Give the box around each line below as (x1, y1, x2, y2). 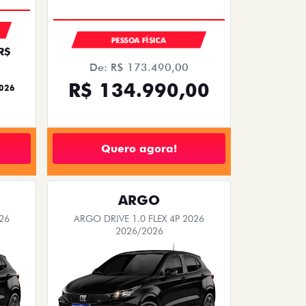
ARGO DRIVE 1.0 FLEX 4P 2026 (74, 213, 204, 225)
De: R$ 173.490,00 (89, 61, 189, 74)
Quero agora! (101, 141, 177, 155)
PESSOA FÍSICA (111, 36, 167, 46)
